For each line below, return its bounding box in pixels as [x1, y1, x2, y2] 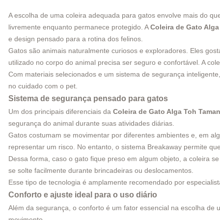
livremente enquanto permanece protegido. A [8, 23, 150, 31]
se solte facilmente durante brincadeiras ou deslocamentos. [8, 166, 193, 174]
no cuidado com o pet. [8, 82, 78, 90]
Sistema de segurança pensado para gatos [8, 94, 168, 103]
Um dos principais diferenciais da [8, 107, 113, 115]
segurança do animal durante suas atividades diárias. [8, 119, 174, 127]
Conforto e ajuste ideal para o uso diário [8, 190, 157, 199]
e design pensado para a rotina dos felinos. [8, 34, 143, 43]
